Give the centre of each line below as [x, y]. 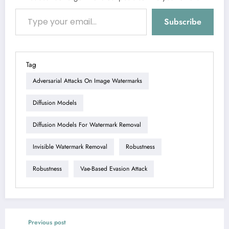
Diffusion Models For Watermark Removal [87, 125]
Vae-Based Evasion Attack [114, 169]
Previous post [47, 222]
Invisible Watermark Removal [70, 147]
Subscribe [183, 21]
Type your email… [25, 8]
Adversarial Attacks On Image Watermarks [87, 81]
